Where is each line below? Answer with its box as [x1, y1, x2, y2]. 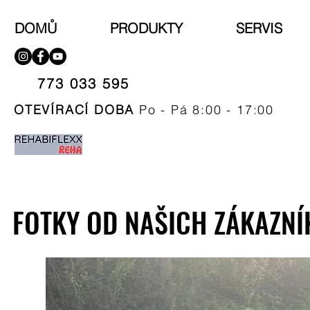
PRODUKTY [110, 19, 183, 37]
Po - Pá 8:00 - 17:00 [134, 102, 279, 118]
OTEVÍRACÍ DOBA [14, 102, 135, 118]
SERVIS [236, 19, 282, 37]
